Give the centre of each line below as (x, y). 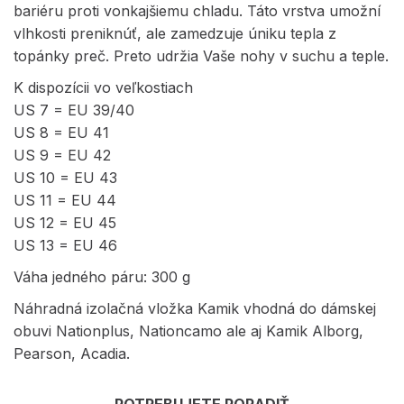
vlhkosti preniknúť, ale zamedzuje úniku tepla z (175, 33)
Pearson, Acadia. (72, 353)
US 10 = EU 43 (65, 178)
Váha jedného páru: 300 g (102, 277)
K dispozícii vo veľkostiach (103, 87)
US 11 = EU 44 (65, 200)
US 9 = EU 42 (62, 155)
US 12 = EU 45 (65, 223)
